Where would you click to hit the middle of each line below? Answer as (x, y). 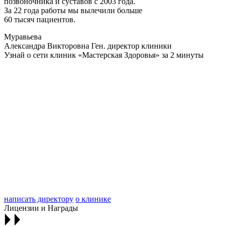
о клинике (93, 199)
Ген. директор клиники (130, 46)
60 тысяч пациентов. (40, 19)
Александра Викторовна (47, 46)
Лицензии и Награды (41, 208)
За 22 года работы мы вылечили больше (73, 10)
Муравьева (23, 36)
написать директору (39, 199)
